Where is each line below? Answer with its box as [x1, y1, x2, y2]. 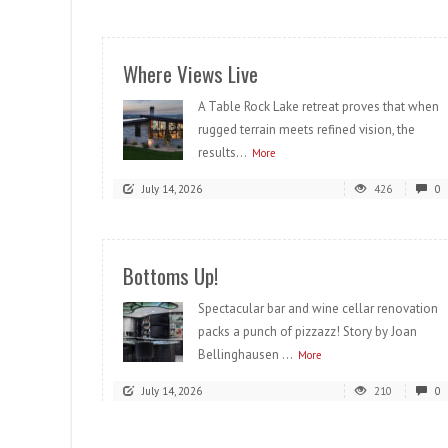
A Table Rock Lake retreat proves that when [198, 98, 439, 115]
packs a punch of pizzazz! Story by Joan [198, 323, 417, 340]
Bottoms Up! [123, 260, 218, 291]
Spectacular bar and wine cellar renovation [198, 300, 438, 317]
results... [198, 144, 247, 161]
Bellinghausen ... [198, 346, 293, 363]
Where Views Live [123, 58, 258, 89]
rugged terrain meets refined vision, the [198, 121, 415, 138]
